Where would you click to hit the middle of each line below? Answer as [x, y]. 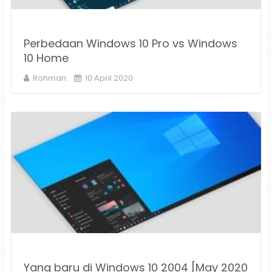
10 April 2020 [109, 78]
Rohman [49, 78]
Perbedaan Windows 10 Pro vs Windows [130, 44]
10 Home [46, 58]
